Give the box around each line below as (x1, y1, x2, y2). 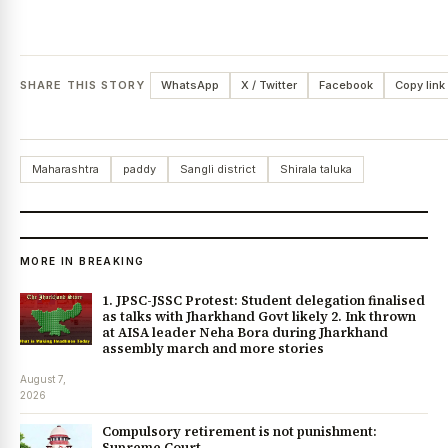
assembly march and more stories (102, 339, 324, 357)
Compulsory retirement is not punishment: (102, 422, 377, 440)
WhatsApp (160, 77, 219, 92)
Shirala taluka (280, 161, 352, 176)
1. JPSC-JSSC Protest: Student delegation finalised (102, 291, 425, 309)
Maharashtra (32, 161, 99, 176)
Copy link (394, 77, 445, 92)
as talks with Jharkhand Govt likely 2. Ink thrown (102, 307, 416, 325)
